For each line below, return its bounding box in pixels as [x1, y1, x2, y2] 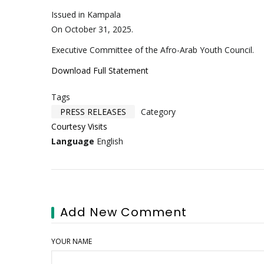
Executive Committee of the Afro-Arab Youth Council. [51, 44, 254, 55]
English [94, 135, 123, 147]
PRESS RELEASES [60, 105, 126, 117]
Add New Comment [60, 203, 187, 220]
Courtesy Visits [51, 120, 107, 132]
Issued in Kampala [51, 8, 121, 20]
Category [141, 105, 176, 117]
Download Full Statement [51, 64, 148, 76]
